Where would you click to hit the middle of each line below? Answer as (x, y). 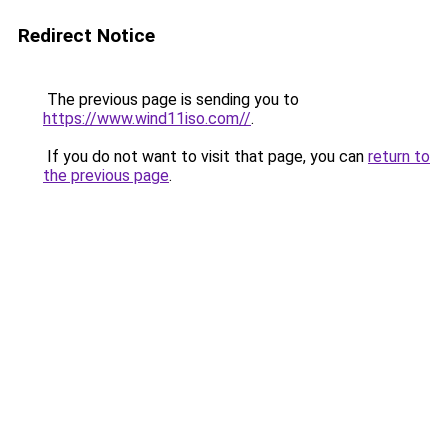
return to (399, 156)
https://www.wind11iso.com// (147, 118)
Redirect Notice (86, 35)
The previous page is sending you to (171, 99)
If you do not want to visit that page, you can (205, 156)
